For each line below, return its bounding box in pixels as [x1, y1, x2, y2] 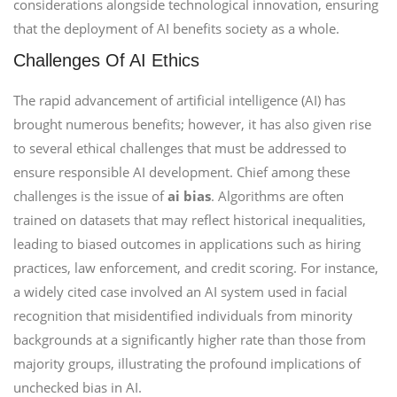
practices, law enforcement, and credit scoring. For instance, [13, 259, 378, 276]
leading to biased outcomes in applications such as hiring [13, 235, 361, 253]
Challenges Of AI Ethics [13, 51, 199, 70]
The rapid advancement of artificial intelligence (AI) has [13, 91, 346, 109]
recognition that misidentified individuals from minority [13, 307, 353, 324]
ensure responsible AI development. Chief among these [13, 163, 350, 181]
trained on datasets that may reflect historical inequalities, [13, 211, 366, 229]
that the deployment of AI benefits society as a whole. [13, 19, 339, 37]
